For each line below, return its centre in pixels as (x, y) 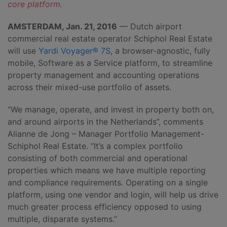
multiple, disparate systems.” (62, 219)
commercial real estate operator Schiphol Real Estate (110, 39)
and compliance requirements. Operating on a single (108, 182)
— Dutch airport (149, 26)
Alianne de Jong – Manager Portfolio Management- (106, 134)
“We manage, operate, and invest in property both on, (111, 109)
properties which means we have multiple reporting (107, 170)
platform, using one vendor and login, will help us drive (113, 195)
